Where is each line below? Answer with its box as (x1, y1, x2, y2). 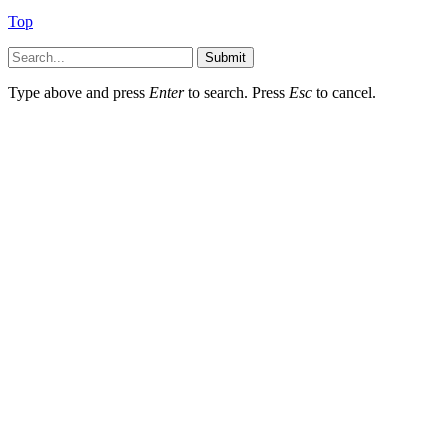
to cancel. (312, 84, 376, 102)
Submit (205, 50, 246, 66)
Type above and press (8, 84, 149, 102)
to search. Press (184, 84, 289, 102)
